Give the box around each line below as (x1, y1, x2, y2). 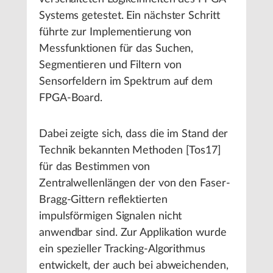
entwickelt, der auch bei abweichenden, (39, 260, 229, 271)
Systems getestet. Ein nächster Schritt (39, 10, 220, 21)
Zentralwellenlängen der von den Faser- (39, 177, 230, 189)
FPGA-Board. (39, 92, 103, 104)
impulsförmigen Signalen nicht (39, 210, 182, 222)
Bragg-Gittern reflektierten (39, 194, 168, 205)
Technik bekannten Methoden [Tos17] (39, 144, 221, 156)
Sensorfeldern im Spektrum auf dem (39, 76, 213, 87)
